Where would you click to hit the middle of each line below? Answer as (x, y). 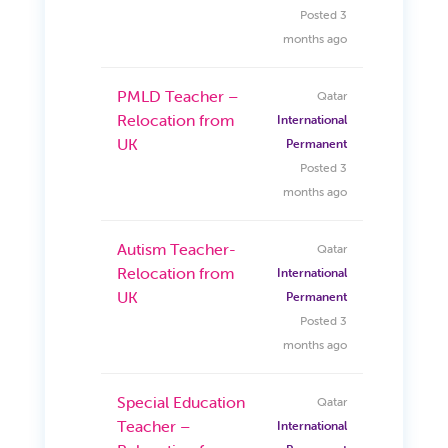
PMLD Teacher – (177, 95)
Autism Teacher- (176, 248)
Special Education (180, 401)
